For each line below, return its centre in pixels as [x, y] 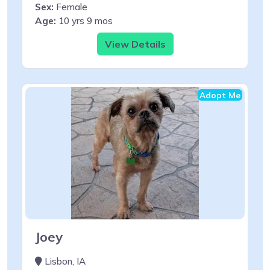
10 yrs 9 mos [84, 20]
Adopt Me [220, 95]
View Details [135, 44]
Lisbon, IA [64, 261]
